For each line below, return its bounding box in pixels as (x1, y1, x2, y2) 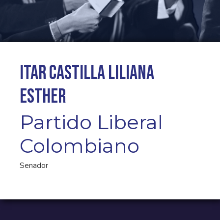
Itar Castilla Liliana (20, 61, 154, 85)
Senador (20, 160, 48, 171)
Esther (20, 85, 66, 109)
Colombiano (20, 134, 139, 158)
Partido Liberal (20, 110, 163, 134)
